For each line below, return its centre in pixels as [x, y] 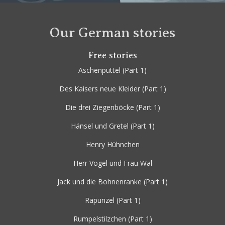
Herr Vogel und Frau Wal [113, 163]
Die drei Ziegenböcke [99, 107]
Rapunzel [99, 200]
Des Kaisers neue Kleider [99, 89]
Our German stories [113, 33]
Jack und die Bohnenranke [99, 182]
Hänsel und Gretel [99, 126]
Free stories [113, 55]
